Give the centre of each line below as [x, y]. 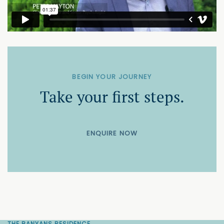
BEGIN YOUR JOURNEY [112, 77]
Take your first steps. [112, 97]
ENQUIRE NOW [112, 133]
